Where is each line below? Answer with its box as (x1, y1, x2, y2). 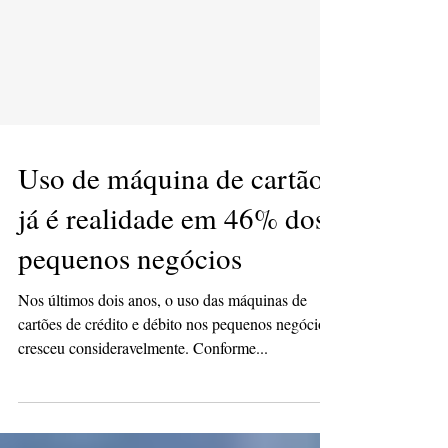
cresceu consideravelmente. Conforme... (18, 377, 268, 398)
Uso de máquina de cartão (18, 198, 324, 237)
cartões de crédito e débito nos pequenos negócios (18, 353, 332, 374)
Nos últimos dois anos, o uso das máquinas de (18, 329, 307, 350)
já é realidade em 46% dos (18, 238, 326, 277)
